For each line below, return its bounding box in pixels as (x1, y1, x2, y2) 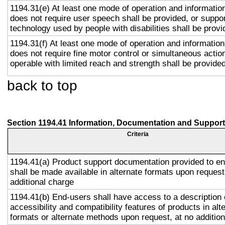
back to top (7, 77, 77, 93)
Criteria (127, 131, 149, 138)
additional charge (10, 177, 74, 187)
